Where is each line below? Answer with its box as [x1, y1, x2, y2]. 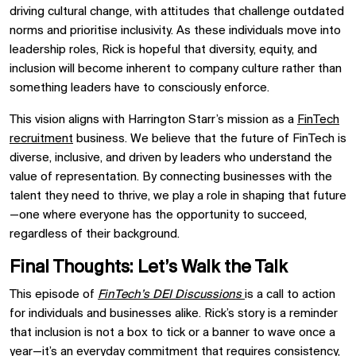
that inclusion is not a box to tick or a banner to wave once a [10, 327, 335, 339]
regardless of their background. [10, 228, 180, 241]
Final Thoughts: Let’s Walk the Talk [10, 258, 288, 277]
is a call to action [245, 288, 335, 301]
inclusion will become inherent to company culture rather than [10, 63, 342, 75]
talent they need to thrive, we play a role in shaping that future [10, 190, 346, 203]
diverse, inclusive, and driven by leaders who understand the [10, 152, 332, 164]
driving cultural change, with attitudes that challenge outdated [10, 6, 344, 18]
